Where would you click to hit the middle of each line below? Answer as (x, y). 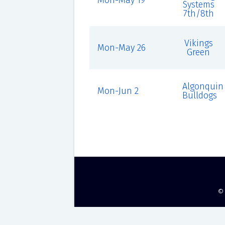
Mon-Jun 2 (118, 91)
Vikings (198, 43)
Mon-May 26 (121, 48)
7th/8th (198, 14)
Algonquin (203, 86)
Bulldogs (199, 95)
